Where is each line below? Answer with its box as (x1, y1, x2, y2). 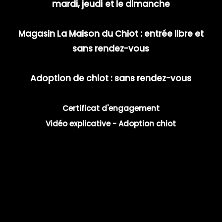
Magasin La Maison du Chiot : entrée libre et (18, 28, 204, 40)
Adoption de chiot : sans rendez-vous (30, 72, 192, 85)
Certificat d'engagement (62, 103, 160, 114)
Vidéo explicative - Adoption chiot (46, 118, 176, 129)
